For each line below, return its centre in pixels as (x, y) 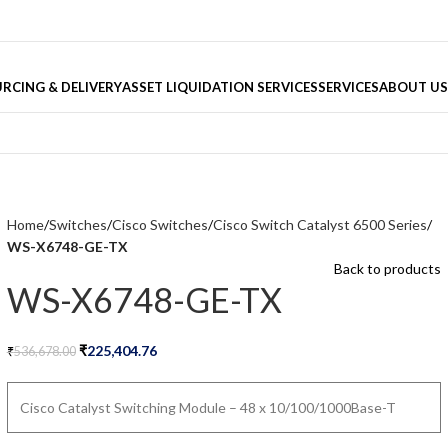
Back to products (388, 268)
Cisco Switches (159, 224)
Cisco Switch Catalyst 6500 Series (319, 224)
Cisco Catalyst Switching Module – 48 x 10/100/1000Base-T (207, 407)
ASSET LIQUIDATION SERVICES (219, 86)
